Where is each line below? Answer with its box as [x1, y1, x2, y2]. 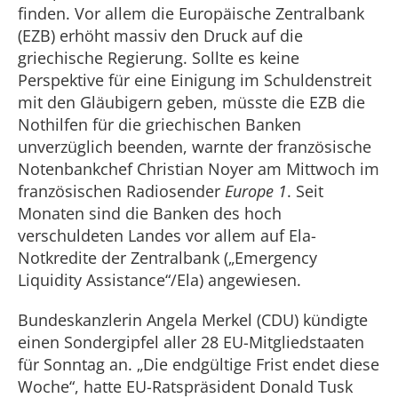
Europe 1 [225, 180, 287, 202]
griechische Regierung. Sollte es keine [18, 47, 299, 68]
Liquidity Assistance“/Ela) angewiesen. [18, 269, 301, 291]
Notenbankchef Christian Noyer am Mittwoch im [18, 158, 379, 179]
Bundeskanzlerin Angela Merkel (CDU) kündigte [18, 309, 368, 330]
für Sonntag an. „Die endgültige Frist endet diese [18, 354, 379, 375]
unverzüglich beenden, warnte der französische [18, 136, 371, 157]
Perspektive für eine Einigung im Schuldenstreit [18, 69, 371, 91]
